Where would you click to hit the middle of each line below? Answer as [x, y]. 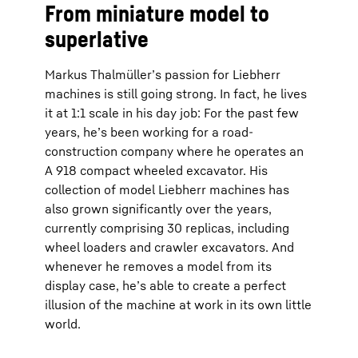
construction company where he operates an [174, 151]
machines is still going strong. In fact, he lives [176, 93]
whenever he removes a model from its [158, 266]
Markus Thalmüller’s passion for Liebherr [163, 74]
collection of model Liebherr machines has [167, 189]
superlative [97, 38]
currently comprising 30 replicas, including [167, 227]
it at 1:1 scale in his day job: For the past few [172, 112]
